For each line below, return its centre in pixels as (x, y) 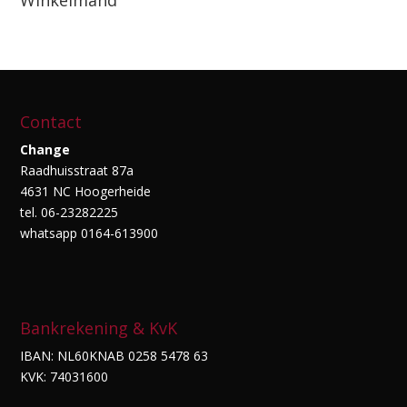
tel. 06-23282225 (69, 213)
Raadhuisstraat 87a (77, 171)
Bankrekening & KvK (99, 328)
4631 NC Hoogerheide (86, 192)
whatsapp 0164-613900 (89, 233)
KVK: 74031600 (65, 376)
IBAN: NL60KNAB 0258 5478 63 (114, 355)
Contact (51, 122)
